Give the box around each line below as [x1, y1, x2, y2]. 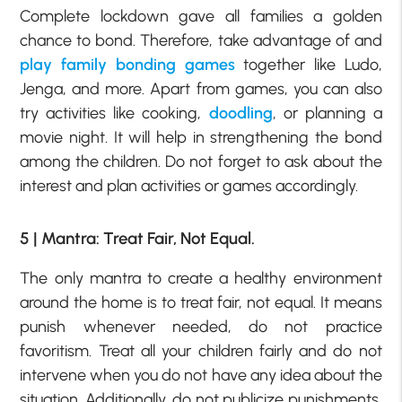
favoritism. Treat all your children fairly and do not [20, 341, 382, 362]
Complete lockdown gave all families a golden [20, 6, 382, 27]
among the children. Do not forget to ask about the [20, 152, 382, 172]
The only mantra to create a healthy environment [20, 268, 382, 289]
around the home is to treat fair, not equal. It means [20, 293, 382, 313]
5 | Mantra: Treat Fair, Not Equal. [20, 227, 256, 249]
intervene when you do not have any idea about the [20, 365, 382, 386]
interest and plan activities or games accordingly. [20, 176, 359, 197]
